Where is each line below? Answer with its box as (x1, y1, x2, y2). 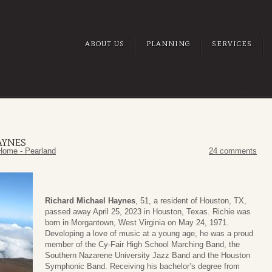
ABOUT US (85, 39, 124, 48)
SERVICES (212, 39, 252, 48)
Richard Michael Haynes (45, 195, 135, 205)
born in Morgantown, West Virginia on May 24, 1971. (45, 217, 229, 227)
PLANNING (146, 39, 190, 48)
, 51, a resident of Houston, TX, (135, 195, 246, 205)
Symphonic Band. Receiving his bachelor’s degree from (45, 261, 240, 271)
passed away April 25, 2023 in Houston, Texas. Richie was (45, 206, 251, 216)
